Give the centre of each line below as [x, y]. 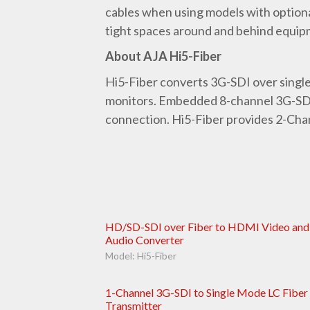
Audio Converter [145, 240]
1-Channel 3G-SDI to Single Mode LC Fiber [207, 292]
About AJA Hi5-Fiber [163, 56]
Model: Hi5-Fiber [141, 256]
